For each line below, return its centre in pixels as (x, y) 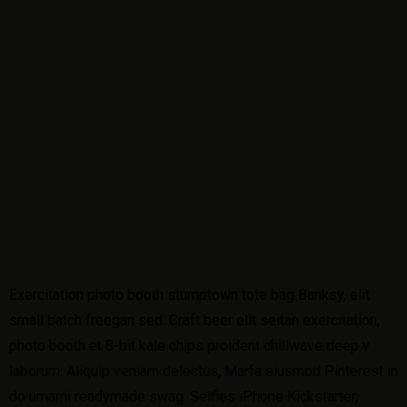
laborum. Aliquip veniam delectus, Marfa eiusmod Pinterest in (203, 371)
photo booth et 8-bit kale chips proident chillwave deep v (189, 346)
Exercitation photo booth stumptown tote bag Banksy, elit (189, 295)
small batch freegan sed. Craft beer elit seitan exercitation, (194, 320)
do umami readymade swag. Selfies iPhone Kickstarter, (184, 397)
